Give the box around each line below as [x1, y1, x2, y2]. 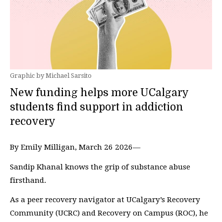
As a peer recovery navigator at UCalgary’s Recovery [10, 195, 200, 204]
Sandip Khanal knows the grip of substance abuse [10, 162, 190, 171]
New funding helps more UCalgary [10, 87, 188, 99]
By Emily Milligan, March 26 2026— [10, 143, 140, 152]
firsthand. [10, 175, 48, 185]
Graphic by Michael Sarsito [10, 72, 92, 79]
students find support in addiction [10, 101, 183, 113]
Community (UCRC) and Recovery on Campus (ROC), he [10, 209, 208, 218]
